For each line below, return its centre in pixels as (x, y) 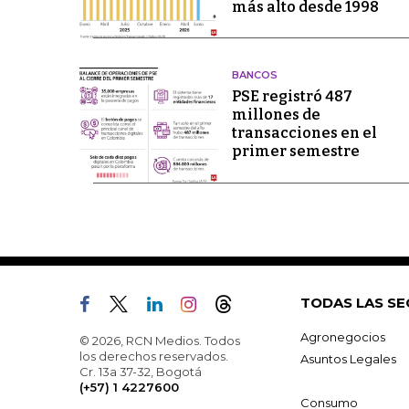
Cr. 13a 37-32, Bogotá (141, 371)
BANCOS (254, 75)
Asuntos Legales (348, 358)
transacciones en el (304, 133)
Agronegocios (343, 336)
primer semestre (295, 152)
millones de (276, 115)
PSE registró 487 (292, 97)
